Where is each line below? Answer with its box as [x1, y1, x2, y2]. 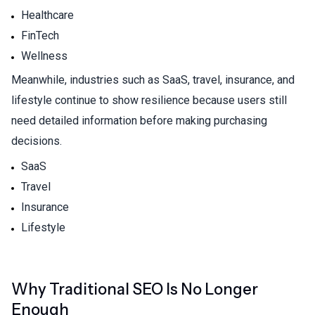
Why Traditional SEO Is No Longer [11, 279, 258, 299]
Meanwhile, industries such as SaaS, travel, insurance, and [11, 72, 295, 86]
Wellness [21, 49, 67, 63]
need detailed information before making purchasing [11, 113, 267, 127]
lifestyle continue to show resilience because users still [11, 93, 287, 107]
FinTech [21, 28, 59, 42]
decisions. [11, 134, 62, 148]
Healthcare [21, 8, 74, 22]
